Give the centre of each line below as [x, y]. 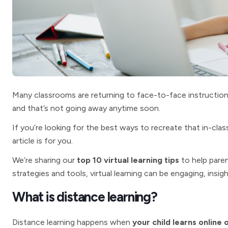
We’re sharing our [45, 160]
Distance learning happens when [72, 222]
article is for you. [42, 141]
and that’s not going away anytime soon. [86, 108]
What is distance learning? [85, 197]
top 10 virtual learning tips [129, 160]
